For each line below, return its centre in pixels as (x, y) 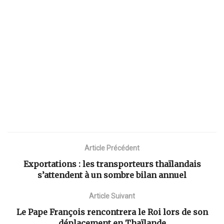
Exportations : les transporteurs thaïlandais (112, 164)
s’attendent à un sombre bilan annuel (112, 175)
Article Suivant (112, 196)
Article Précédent (112, 148)
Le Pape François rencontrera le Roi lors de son (112, 212)
